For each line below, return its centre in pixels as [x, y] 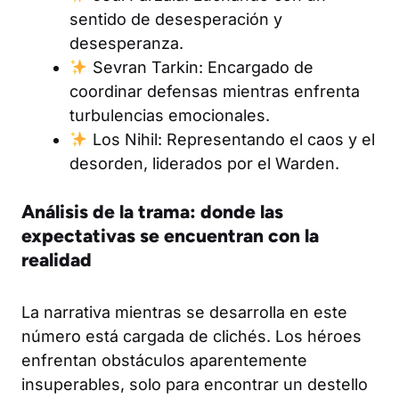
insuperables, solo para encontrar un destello [195, 384]
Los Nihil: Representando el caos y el [231, 139]
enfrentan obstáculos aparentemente [164, 360]
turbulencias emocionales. [170, 115]
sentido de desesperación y [176, 19]
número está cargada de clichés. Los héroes [191, 336]
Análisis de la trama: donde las [152, 211]
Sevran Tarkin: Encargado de [200, 67]
